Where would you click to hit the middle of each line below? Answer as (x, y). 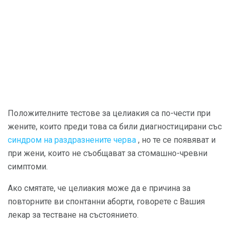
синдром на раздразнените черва (72, 140)
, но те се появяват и (176, 140)
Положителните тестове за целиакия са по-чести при (109, 113)
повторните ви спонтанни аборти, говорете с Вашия (106, 202)
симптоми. (28, 167)
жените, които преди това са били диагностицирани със (115, 127)
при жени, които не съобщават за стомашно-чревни (108, 154)
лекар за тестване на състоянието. (73, 215)
